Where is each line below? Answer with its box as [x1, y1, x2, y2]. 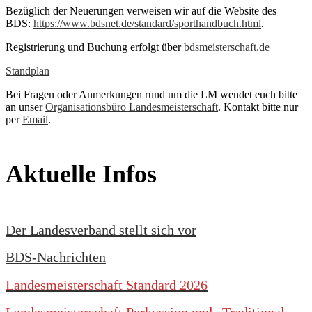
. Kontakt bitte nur [218, 100, 298, 113]
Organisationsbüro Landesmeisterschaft [45, 100, 218, 113]
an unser [6, 100, 45, 113]
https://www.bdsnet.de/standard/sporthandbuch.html [33, 17, 261, 29]
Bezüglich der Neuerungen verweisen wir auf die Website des [6, 4, 276, 17]
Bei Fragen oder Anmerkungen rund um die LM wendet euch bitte [6, 88, 297, 100]
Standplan [6, 64, 49, 77]
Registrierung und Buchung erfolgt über [6, 40, 184, 53]
